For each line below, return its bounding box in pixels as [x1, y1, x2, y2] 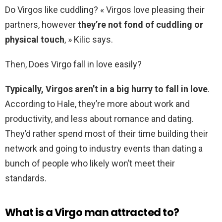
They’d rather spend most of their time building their [5, 128, 208, 139]
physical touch [5, 34, 64, 45]
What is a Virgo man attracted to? [5, 205, 179, 220]
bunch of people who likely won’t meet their [5, 158, 175, 169]
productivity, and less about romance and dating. [5, 113, 194, 124]
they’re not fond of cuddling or [78, 19, 203, 30]
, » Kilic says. [64, 34, 113, 45]
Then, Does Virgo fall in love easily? [5, 59, 142, 70]
